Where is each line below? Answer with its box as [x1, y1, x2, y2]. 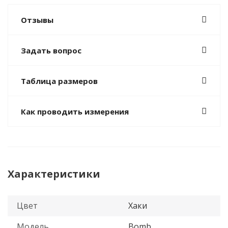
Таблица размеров [21, 76, 98, 86]
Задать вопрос [21, 45, 81, 55]
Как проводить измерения [21, 106, 129, 117]
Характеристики [8, 167, 100, 181]
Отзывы [21, 15, 53, 25]
